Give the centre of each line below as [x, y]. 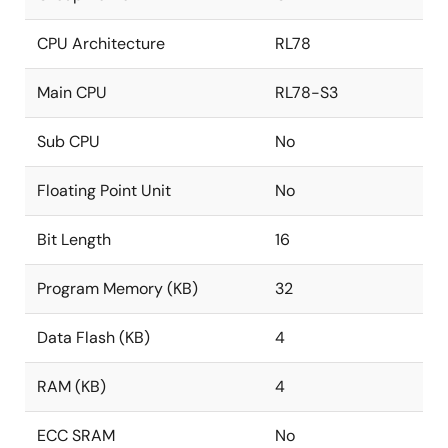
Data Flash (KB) [93, 337]
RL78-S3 [306, 92]
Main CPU [72, 92]
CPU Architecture [101, 43]
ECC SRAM [76, 435]
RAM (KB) [71, 386]
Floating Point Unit [104, 190]
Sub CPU [68, 141]
